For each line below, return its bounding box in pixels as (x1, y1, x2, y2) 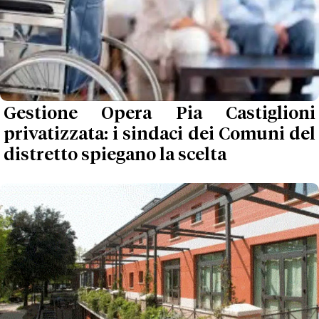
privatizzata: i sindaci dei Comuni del (4, 125, 315, 143)
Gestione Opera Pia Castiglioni (4, 105, 315, 122)
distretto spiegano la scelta (4, 146, 226, 164)
